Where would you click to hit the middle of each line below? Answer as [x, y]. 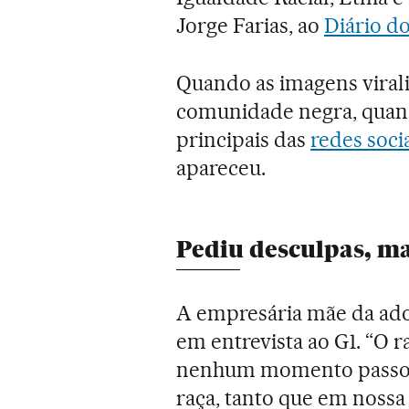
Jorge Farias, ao [251, 25]
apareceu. [221, 168]
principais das [244, 139]
